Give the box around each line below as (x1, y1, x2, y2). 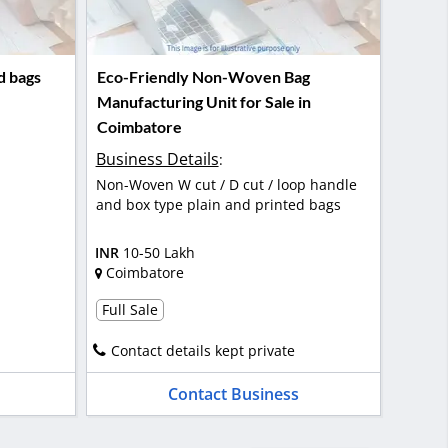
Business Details (95, 147, 219, 170)
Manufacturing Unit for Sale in (96, 92, 311, 112)
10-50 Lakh (122, 243, 195, 263)
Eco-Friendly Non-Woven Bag (96, 67, 310, 87)
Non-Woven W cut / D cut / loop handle (95, 174, 357, 194)
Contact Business (167, 382, 299, 405)
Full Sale (101, 299, 158, 319)
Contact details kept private (110, 340, 295, 360)
